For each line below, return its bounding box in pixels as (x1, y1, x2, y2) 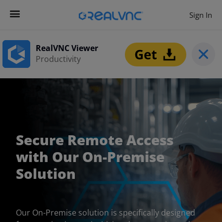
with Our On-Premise (16, 147, 165, 166)
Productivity (36, 53, 81, 64)
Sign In (189, 10, 212, 20)
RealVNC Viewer (36, 42, 99, 54)
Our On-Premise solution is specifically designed (16, 207, 195, 218)
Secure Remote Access (16, 130, 173, 149)
